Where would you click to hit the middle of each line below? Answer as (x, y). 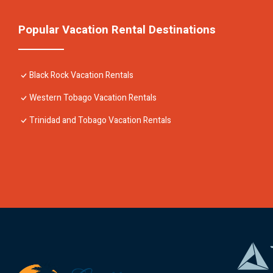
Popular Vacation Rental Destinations (117, 30)
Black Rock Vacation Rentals (81, 75)
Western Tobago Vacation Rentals (93, 97)
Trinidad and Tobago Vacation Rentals (100, 120)
